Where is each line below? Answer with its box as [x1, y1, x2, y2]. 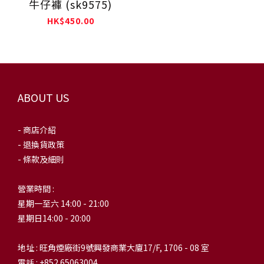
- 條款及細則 [18, 153, 64, 166]
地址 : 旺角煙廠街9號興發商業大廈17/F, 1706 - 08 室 [18, 242, 209, 254]
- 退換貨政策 [18, 138, 64, 151]
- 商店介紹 [18, 124, 56, 136]
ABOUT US [18, 90, 69, 105]
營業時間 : [18, 183, 54, 195]
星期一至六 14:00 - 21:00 [18, 197, 109, 210]
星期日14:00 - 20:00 [18, 212, 91, 225]
